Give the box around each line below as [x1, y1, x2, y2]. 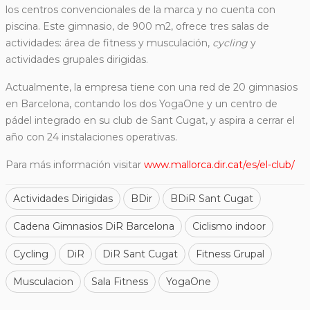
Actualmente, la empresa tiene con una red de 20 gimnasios [6, 81, 298, 94]
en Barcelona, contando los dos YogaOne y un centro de [6, 98, 277, 111]
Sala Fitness [91, 275, 148, 289]
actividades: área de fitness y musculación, [6, 37, 212, 50]
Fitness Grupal [196, 248, 264, 261]
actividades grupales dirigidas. [6, 53, 148, 66]
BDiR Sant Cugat [170, 192, 253, 206]
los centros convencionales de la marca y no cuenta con [6, 3, 275, 17]
